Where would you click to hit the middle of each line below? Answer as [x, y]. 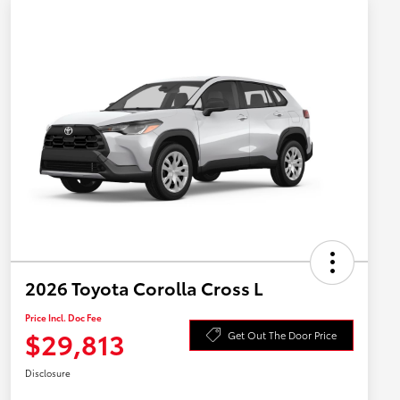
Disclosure [48, 373]
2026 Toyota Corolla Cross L [144, 288]
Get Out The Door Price [282, 334]
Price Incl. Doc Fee [63, 318]
